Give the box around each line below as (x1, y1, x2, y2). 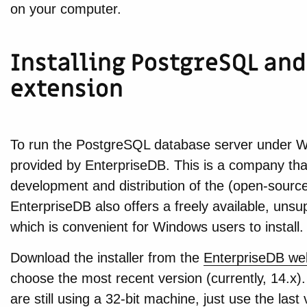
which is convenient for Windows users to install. (10, 219, 304, 235)
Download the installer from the (10, 250, 204, 266)
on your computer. (10, 1, 121, 17)
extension (10, 74, 123, 106)
